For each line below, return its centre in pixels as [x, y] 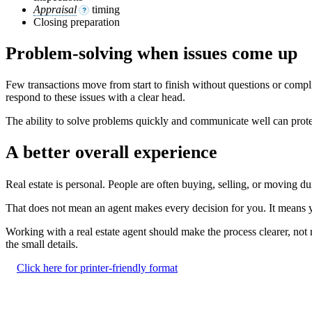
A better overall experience [111, 153]
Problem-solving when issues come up [151, 53]
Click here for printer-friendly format [97, 267]
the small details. [42, 244]
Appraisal [55, 9]
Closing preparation [77, 22]
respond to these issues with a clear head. [95, 97]
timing [104, 9]
